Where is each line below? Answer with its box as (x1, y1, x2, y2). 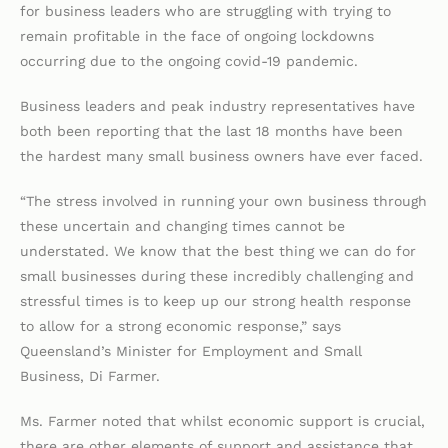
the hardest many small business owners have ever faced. (20, 148, 423, 165)
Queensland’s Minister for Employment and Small (20, 343, 362, 360)
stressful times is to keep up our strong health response (20, 293, 411, 310)
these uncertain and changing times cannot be (20, 218, 345, 235)
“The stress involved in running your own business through (20, 193, 427, 210)
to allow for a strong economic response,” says (20, 318, 341, 335)
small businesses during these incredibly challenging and (20, 268, 414, 285)
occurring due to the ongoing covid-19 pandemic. (20, 53, 358, 70)
